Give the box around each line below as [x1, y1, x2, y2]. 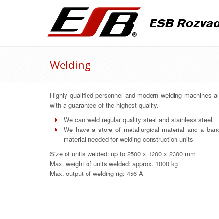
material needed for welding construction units [63, 134, 193, 144]
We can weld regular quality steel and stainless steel [63, 115, 212, 124]
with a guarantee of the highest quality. [50, 100, 159, 109]
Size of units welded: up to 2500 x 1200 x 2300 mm [50, 149, 196, 158]
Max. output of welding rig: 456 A [50, 169, 143, 178]
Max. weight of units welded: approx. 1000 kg [50, 159, 178, 168]
